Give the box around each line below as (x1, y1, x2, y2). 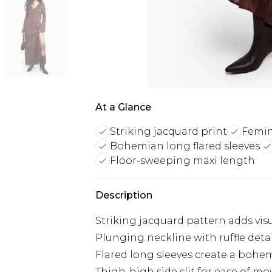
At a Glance (95, 101, 151, 113)
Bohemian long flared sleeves (110, 140, 260, 152)
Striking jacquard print (110, 126, 227, 137)
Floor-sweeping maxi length (110, 155, 255, 166)
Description (95, 189, 152, 201)
